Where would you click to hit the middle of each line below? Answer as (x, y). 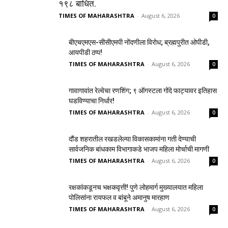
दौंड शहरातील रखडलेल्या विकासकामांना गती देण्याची (132, 139)
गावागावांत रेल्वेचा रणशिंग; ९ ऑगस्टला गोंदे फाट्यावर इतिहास (143, 90)
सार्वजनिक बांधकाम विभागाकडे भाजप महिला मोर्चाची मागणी (139, 149)
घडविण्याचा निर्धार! (92, 101)
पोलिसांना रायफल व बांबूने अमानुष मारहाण (119, 197)
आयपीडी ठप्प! (85, 52)
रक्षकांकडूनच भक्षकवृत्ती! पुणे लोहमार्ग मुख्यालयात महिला (136, 187)
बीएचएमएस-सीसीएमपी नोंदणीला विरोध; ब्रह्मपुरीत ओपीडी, (139, 42)
